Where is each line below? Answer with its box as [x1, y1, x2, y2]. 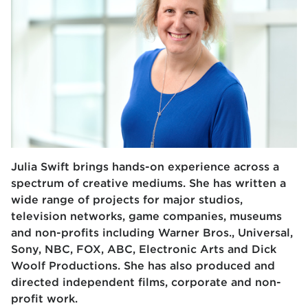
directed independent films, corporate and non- [11, 276, 281, 289]
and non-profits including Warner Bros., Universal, [11, 226, 293, 240]
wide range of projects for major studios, [11, 193, 243, 207]
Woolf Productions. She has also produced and [11, 259, 275, 273]
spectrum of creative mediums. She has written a [11, 177, 286, 190]
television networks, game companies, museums [11, 210, 282, 223]
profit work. [11, 292, 81, 306]
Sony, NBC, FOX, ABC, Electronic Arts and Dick [11, 243, 276, 256]
